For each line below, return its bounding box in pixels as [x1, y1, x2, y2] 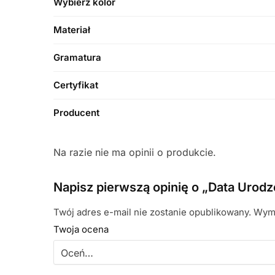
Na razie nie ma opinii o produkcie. [53, 145, 217, 158]
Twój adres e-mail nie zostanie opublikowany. [53, 206, 252, 218]
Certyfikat [53, 79, 99, 91]
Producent [53, 106, 100, 118]
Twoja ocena [53, 223, 109, 235]
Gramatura [53, 51, 102, 63]
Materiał [53, 23, 91, 36]
